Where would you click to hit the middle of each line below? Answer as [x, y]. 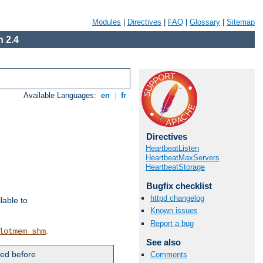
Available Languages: [61, 96]
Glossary [205, 22]
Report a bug [172, 223]
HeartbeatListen [172, 148]
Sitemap [241, 22]
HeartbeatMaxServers [183, 158]
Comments [169, 254]
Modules [107, 22]
